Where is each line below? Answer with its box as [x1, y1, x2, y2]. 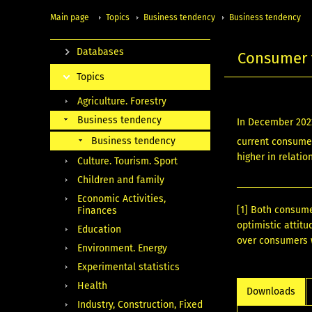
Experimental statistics [77, 260, 180, 273]
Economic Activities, [77, 192, 166, 205]
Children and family [77, 173, 164, 186]
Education [77, 223, 121, 235]
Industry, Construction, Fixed [77, 298, 203, 311]
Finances [77, 204, 117, 217]
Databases [77, 45, 124, 58]
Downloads [247, 285, 296, 297]
